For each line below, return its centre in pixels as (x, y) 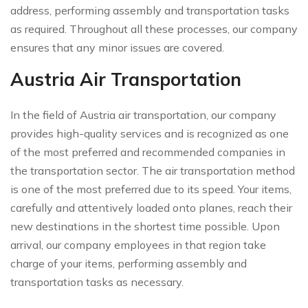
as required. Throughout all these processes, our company (154, 29)
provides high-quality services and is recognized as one (150, 133)
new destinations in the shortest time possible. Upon (145, 226)
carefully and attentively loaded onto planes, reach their (151, 207)
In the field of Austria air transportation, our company (143, 114)
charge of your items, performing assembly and (129, 263)
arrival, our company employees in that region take (138, 244)
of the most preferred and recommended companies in (148, 152)
